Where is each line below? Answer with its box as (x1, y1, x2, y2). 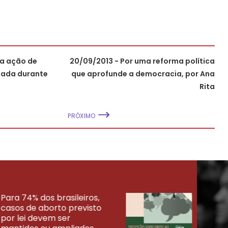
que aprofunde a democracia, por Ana (71, 68, 215, 79)
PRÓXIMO (68, 111, 96, 120)
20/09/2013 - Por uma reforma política (70, 55, 215, 66)
